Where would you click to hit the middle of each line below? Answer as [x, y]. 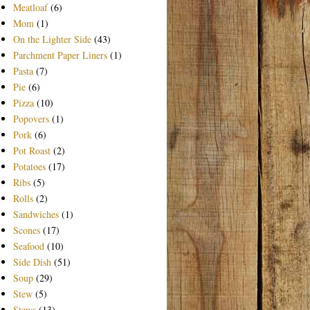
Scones [26, 230]
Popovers [31, 118]
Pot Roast [31, 150]
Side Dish [32, 262]
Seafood [28, 246]
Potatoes [29, 166]
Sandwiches [36, 214]
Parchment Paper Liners [60, 55]
